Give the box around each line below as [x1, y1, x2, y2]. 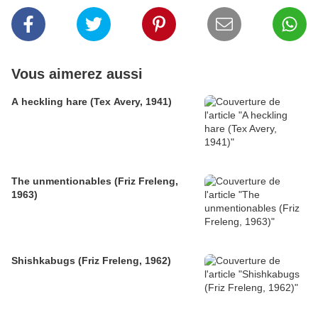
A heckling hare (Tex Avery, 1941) [11, 96, 172, 108]
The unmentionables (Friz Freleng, [11, 175, 178, 187]
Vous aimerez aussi [11, 66, 143, 82]
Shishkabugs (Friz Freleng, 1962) [11, 255, 171, 267]
